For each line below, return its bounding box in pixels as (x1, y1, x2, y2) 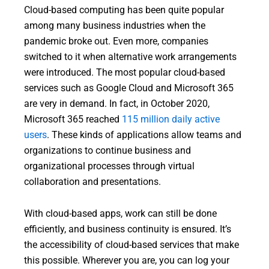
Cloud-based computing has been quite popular (24, 4, 224, 16)
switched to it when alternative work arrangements (24, 51, 237, 62)
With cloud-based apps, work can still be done (24, 208, 217, 219)
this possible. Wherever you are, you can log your (24, 255, 229, 266)
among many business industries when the (24, 20, 205, 31)
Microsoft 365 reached (24, 113, 122, 125)
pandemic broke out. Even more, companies (24, 35, 208, 47)
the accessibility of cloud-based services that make (24, 239, 239, 250)
